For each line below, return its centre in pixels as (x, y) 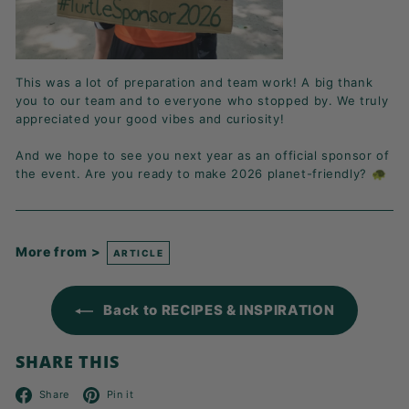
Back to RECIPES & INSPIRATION (217, 310)
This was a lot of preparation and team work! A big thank (194, 83)
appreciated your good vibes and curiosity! (150, 119)
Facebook (112, 393)
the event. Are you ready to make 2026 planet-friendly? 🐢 (201, 174)
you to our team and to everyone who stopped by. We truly (202, 101)
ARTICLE (138, 253)
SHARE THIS (68, 362)
